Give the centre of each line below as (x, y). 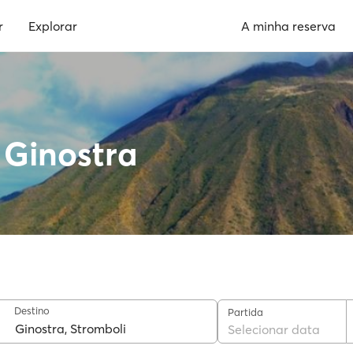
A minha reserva (288, 26)
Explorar (53, 26)
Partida (245, 312)
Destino (32, 310)
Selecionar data (274, 329)
